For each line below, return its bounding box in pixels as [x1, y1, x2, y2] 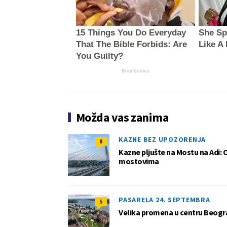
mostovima [119, 156, 159, 166]
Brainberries [121, 67, 149, 73]
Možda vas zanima [76, 109, 169, 125]
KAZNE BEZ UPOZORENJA [119, 134, 206, 144]
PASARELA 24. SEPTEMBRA [119, 195, 210, 204]
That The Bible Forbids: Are [75, 39, 187, 49]
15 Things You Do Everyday [75, 27, 186, 37]
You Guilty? [75, 51, 123, 61]
